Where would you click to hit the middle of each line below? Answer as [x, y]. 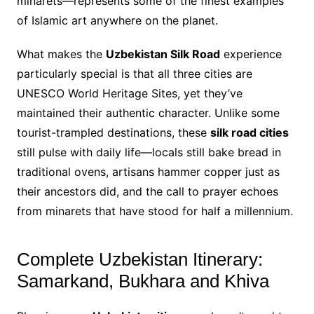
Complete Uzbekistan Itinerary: [139, 260]
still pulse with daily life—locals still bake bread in [149, 152]
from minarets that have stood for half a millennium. [155, 211]
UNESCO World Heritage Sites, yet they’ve [129, 94]
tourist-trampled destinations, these [113, 133]
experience [251, 54]
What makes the [61, 54]
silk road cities [249, 133]
